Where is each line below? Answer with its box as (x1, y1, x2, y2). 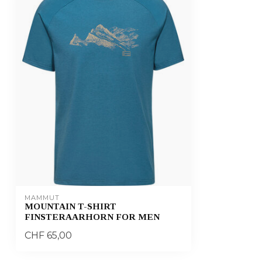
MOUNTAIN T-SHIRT (25, 201, 116, 212)
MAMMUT (25, 194, 60, 202)
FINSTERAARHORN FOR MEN (25, 212, 160, 222)
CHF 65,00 (25, 229, 72, 242)
